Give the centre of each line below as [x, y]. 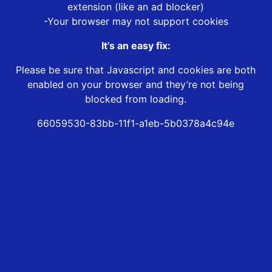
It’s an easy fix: [136, 46]
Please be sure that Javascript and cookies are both [136, 70]
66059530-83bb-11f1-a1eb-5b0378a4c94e [136, 124]
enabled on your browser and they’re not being [136, 85]
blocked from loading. [136, 99]
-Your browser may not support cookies [136, 22]
